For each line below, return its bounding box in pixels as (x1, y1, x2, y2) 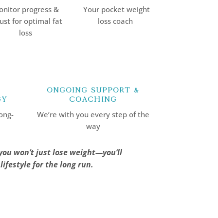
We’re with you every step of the (36, 109, 149, 119)
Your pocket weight (81, 4, 150, 14)
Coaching (69, 94, 117, 103)
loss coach (98, 16, 133, 26)
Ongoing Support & (47, 85, 140, 94)
